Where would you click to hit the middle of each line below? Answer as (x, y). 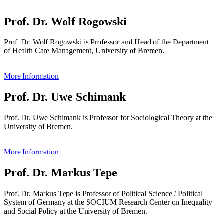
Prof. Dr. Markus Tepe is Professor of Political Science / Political (103, 194)
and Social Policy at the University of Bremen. (76, 211)
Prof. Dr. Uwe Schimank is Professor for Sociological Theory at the (108, 118)
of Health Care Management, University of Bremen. (84, 51)
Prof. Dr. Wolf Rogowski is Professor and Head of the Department (106, 42)
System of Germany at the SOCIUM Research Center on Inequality (108, 202)
